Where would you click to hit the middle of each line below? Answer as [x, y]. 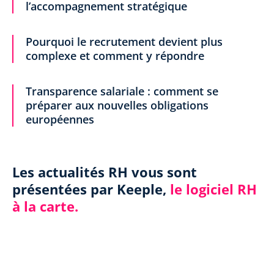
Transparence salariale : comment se [122, 91]
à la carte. [45, 206]
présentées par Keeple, [91, 189]
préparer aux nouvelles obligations [117, 105]
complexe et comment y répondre [115, 56]
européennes [60, 119]
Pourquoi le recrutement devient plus [124, 42]
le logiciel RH [213, 189]
